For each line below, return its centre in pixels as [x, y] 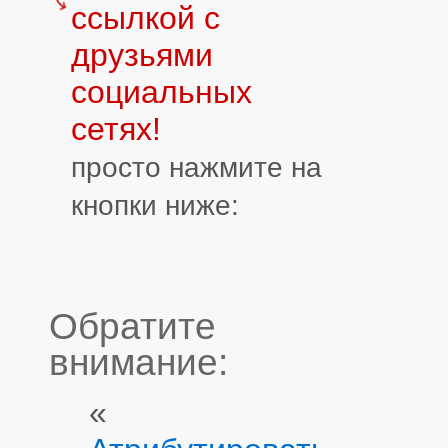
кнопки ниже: [155, 204]
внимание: [138, 362]
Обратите [132, 326]
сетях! [116, 128]
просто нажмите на [196, 166]
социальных [161, 91]
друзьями [142, 54]
